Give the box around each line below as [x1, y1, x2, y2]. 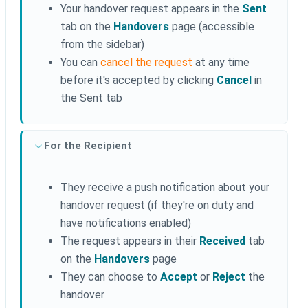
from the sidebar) [60, 38, 144, 52]
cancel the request [100, 56, 192, 69]
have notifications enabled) [60, 217, 191, 230]
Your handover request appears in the [60, 2, 242, 16]
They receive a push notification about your [60, 181, 269, 195]
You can [60, 56, 100, 69]
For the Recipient [44, 140, 132, 153]
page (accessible [169, 20, 254, 34]
